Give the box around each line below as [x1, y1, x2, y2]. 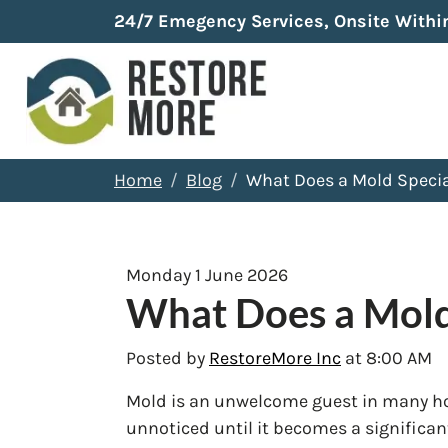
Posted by [126, 346, 209, 369]
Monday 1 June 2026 [126, 263, 288, 286]
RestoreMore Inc [209, 346, 341, 369]
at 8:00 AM [341, 346, 432, 369]
